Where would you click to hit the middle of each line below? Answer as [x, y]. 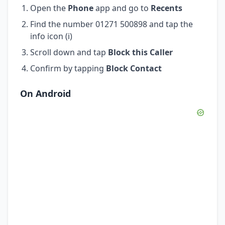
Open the [49, 8]
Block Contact [134, 68]
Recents [166, 8]
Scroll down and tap [69, 52]
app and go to [122, 8]
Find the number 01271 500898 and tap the [111, 24]
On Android [45, 93]
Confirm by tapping [68, 68]
